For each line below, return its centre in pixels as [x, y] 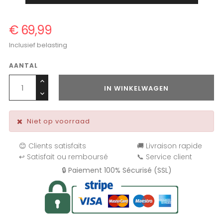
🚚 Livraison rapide [170, 146]
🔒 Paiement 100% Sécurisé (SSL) [116, 170]
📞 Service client [165, 157]
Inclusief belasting [38, 45]
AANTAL [23, 65]
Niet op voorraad [58, 121]
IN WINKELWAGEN [136, 88]
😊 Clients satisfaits [53, 146]
